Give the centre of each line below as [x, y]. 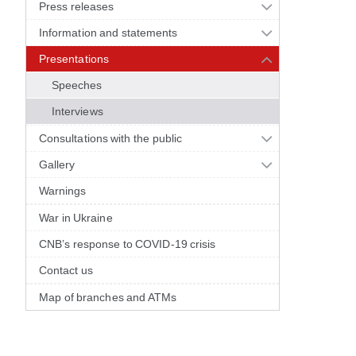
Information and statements [108, 33]
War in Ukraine [76, 218]
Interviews [77, 111]
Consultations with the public [110, 138]
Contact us [66, 270]
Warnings [63, 191]
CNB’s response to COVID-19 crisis [128, 244]
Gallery [57, 164]
